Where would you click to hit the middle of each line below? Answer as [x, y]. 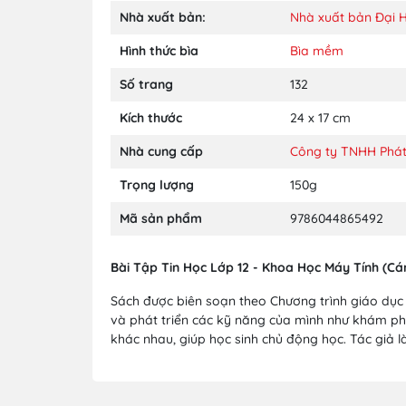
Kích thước [151, 117]
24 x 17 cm [320, 117]
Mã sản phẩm [161, 218]
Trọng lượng [157, 184]
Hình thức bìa [159, 50]
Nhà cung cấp [161, 151]
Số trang [146, 84]
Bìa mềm [317, 50]
